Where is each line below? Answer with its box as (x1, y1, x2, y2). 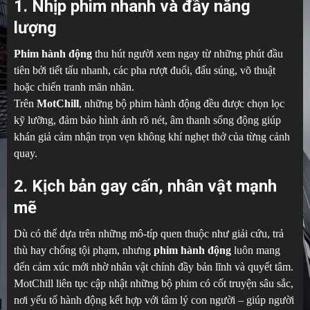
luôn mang (231, 244, 280, 256)
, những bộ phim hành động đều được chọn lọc (79, 97, 284, 109)
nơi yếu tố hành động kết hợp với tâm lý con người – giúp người (14, 293, 294, 306)
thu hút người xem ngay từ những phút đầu (92, 47, 283, 60)
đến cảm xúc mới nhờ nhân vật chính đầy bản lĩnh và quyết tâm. (14, 260, 293, 273)
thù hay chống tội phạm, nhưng (14, 244, 154, 256)
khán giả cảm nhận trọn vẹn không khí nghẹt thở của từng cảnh (14, 130, 290, 143)
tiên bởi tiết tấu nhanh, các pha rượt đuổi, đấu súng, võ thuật (14, 64, 275, 76)
